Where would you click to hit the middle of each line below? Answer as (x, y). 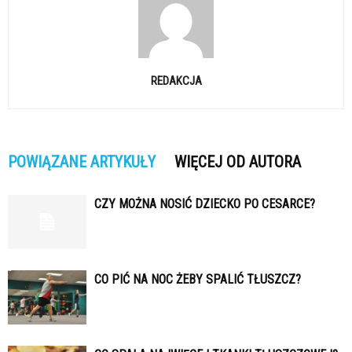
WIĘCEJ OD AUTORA (238, 162)
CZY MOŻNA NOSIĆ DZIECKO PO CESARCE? (205, 204)
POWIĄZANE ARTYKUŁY (82, 162)
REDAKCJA (176, 81)
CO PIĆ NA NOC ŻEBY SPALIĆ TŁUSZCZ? (198, 280)
